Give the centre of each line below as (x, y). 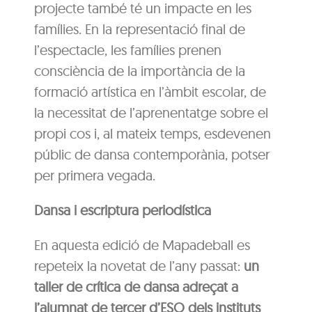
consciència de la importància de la (140, 70)
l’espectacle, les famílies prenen (128, 49)
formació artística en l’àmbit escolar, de (150, 91)
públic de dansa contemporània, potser (152, 154)
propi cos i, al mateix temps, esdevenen (153, 133)
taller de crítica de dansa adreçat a (136, 286)
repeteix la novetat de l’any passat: (139, 265)
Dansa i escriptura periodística (123, 210)
